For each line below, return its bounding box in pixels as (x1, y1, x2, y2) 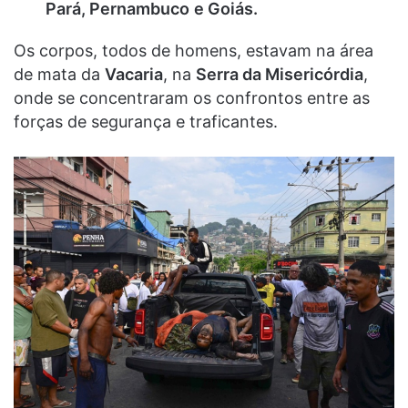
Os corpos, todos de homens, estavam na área (14, 40, 373, 60)
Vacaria (105, 64, 163, 84)
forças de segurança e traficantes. (14, 111, 278, 131)
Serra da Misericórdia (196, 64, 363, 84)
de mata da (14, 64, 105, 84)
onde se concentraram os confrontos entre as (14, 87, 370, 107)
